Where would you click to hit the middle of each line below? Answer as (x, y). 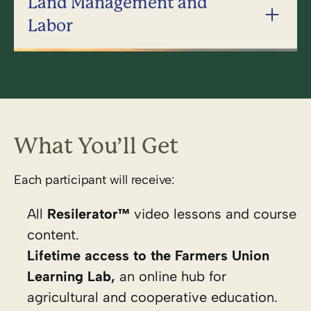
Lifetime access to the (101, 255)
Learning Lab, (73, 276)
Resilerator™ (89, 213)
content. (53, 234)
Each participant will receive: (94, 179)
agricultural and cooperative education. (152, 297)
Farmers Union (222, 255)
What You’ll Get (96, 146)
